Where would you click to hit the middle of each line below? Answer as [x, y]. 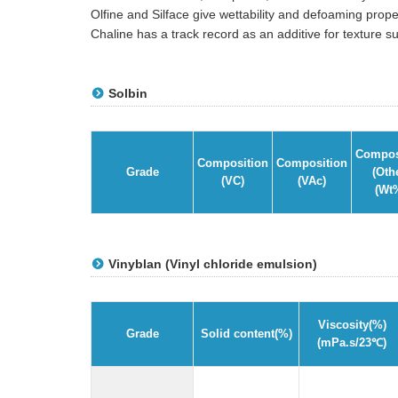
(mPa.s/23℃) [352, 342]
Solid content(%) [246, 334]
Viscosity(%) [352, 325]
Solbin [128, 93]
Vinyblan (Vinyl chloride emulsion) [213, 264]
